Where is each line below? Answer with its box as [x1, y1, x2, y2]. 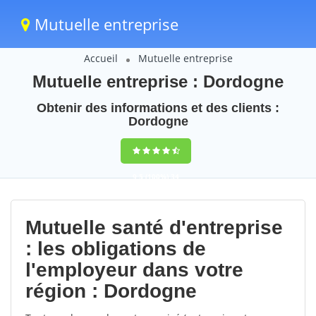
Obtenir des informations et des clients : [37, 101, 279, 115]
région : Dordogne [25, 280, 197, 302]
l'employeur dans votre [25, 259, 243, 281]
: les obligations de [25, 238, 206, 260]
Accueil [83, 51, 118, 65]
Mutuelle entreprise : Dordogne [32, 72, 284, 91]
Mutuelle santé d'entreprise [25, 217, 283, 238]
